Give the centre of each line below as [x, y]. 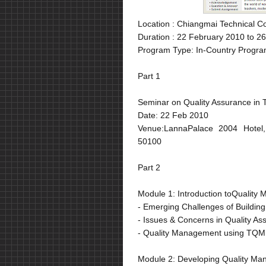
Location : [156, 23]
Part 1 [149, 76]
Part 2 [149, 167]
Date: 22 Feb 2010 [173, 115]
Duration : [156, 37]
